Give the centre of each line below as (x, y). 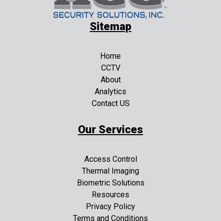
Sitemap (110, 27)
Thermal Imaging (110, 171)
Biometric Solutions (110, 183)
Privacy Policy (110, 207)
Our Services (110, 130)
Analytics (110, 92)
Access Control (110, 159)
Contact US (110, 104)
